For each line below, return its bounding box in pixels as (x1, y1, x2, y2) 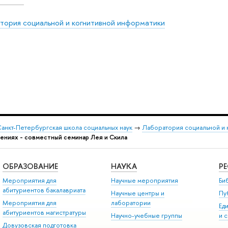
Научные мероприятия (110, 176, 178, 185)
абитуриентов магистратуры (2, 208, 86, 217)
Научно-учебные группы (110, 211, 182, 220)
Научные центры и (110, 189, 164, 197)
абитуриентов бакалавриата (2, 185, 85, 194)
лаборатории (110, 198, 151, 207)
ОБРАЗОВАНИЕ (2, 161, 58, 172)
